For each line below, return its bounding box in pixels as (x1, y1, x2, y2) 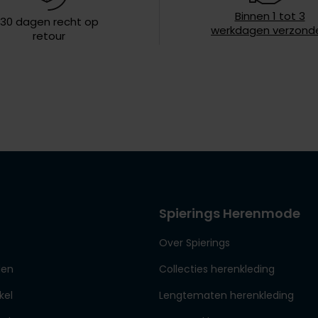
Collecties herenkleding (158, 262, 275, 277)
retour (33, 28, 65, 43)
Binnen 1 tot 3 (234, 9, 305, 24)
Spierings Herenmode (158, 204, 300, 223)
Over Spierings (158, 236, 230, 251)
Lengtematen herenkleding (158, 288, 294, 303)
